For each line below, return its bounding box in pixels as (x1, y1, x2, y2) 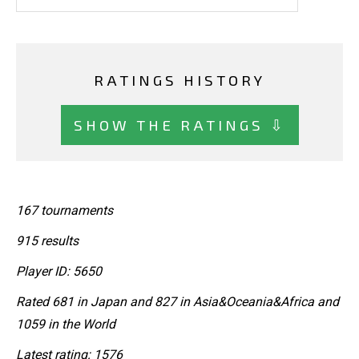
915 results (16, 232, 79, 248)
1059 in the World (16, 316, 115, 332)
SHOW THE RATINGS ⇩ (73, 115, 286, 134)
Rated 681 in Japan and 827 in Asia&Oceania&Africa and (16, 293, 339, 309)
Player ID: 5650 (16, 263, 102, 279)
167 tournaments (16, 202, 113, 218)
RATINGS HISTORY (94, 71, 265, 90)
